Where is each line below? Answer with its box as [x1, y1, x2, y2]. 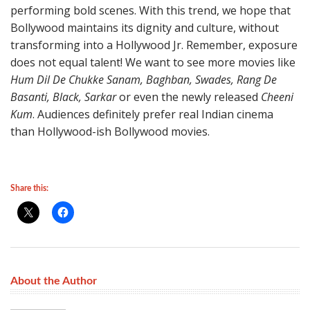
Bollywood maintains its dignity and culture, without [10, 20, 279, 35]
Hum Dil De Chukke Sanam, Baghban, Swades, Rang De [10, 72, 277, 87]
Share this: [10, 184, 48, 192]
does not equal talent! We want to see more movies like [10, 55, 295, 70]
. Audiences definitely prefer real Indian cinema [33, 107, 273, 122]
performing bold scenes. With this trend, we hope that [10, 3, 291, 18]
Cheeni [261, 89, 293, 104]
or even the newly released [116, 89, 261, 104]
